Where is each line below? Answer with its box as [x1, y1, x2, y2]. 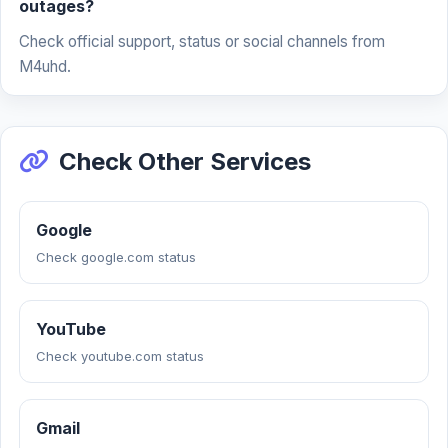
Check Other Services [59, 147, 311, 176]
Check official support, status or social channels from [19, 32, 385, 51]
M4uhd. [19, 57, 71, 76]
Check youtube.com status [36, 348, 204, 364]
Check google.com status [36, 249, 196, 265]
